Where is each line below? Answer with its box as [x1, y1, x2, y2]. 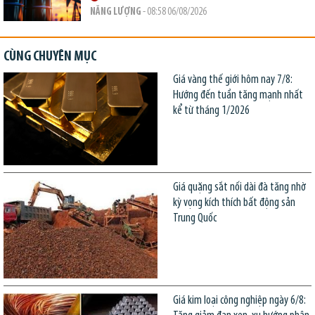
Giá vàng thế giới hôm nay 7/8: [172, 74, 292, 86]
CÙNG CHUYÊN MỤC [4, 50, 96, 65]
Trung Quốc [172, 212, 217, 224]
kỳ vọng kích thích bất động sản [172, 196, 295, 209]
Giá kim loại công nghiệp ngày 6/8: [172, 295, 306, 307]
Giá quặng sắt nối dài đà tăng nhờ [172, 181, 306, 193]
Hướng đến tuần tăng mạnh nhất [172, 89, 303, 102]
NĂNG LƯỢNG [89, 7, 141, 18]
